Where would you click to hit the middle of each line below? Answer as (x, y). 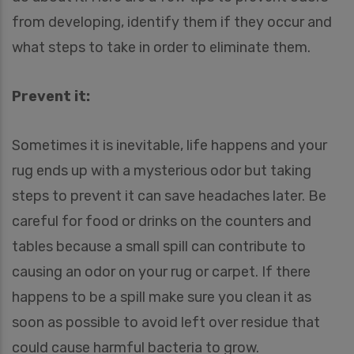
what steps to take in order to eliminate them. (161, 47)
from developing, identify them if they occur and (172, 22)
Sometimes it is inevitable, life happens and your (169, 145)
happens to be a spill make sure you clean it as (162, 297)
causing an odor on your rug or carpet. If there (161, 271)
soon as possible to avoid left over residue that (166, 322)
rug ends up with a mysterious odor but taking (162, 170)
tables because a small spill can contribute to (159, 246)
